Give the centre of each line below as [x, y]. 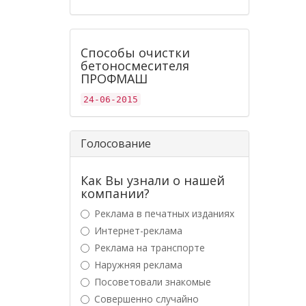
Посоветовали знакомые [153, 282]
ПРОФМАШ [114, 79]
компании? [115, 193]
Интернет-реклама [138, 231]
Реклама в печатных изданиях [164, 213]
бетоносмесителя [135, 66]
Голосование [116, 143]
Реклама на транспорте [150, 248]
